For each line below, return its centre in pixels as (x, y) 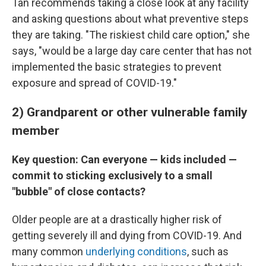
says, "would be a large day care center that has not (132, 51)
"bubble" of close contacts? (79, 191)
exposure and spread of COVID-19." (94, 83)
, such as (208, 251)
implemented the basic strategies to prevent (117, 67)
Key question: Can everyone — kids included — (124, 159)
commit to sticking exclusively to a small (112, 175)
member (36, 130)
